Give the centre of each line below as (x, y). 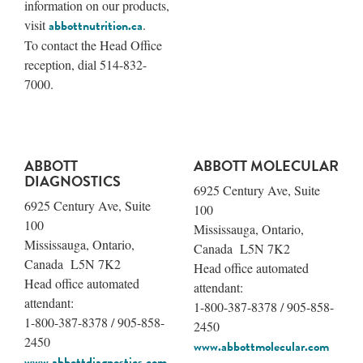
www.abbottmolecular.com (261, 346)
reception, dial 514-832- (85, 64)
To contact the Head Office (93, 45)
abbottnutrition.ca (96, 26)
